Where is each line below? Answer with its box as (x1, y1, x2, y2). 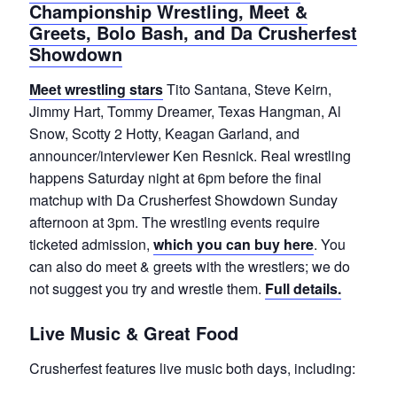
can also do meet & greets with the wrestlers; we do (28, 255, 350, 276)
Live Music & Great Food (28, 319, 238, 346)
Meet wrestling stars (28, 78, 163, 99)
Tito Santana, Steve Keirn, (162, 78, 331, 99)
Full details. (264, 277, 341, 299)
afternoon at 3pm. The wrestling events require (28, 211, 320, 232)
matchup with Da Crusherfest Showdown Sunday (28, 189, 338, 210)
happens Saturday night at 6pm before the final (28, 167, 322, 188)
